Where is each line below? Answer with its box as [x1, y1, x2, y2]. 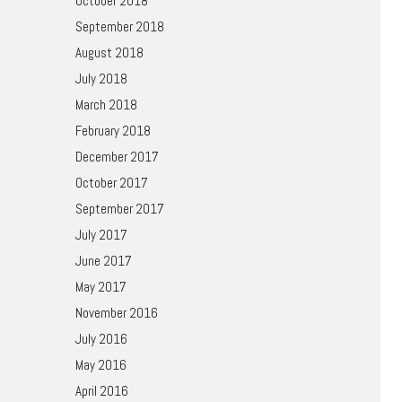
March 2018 [74, 96, 137, 113]
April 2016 [74, 382, 128, 399]
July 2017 [74, 226, 127, 243]
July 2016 [74, 330, 127, 347]
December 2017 [74, 148, 159, 165]
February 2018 [74, 122, 151, 139]
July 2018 [74, 70, 127, 87]
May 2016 [74, 356, 127, 373]
